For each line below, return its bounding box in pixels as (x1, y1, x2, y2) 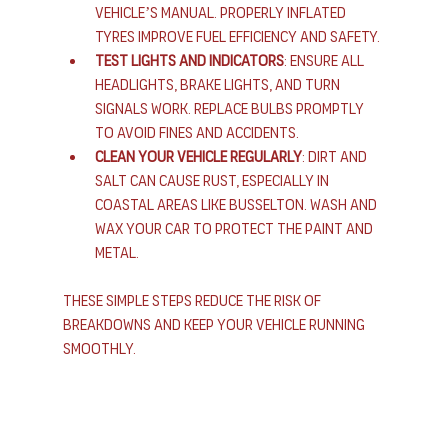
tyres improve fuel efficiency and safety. (94, 25, 380, 47)
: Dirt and (301, 145, 370, 167)
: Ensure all (283, 49, 367, 71)
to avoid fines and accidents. (94, 121, 299, 143)
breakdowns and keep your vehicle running (62, 313, 368, 335)
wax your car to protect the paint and (94, 217, 376, 239)
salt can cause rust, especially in (94, 169, 332, 191)
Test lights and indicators (94, 49, 284, 71)
